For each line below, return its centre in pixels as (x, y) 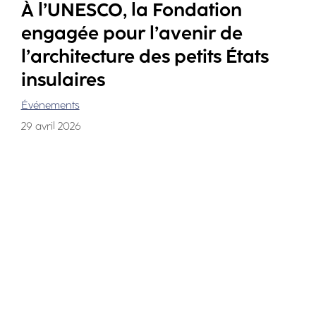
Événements (50, 105)
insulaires (63, 80)
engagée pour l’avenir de (132, 33)
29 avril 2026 (51, 127)
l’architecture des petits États (145, 56)
